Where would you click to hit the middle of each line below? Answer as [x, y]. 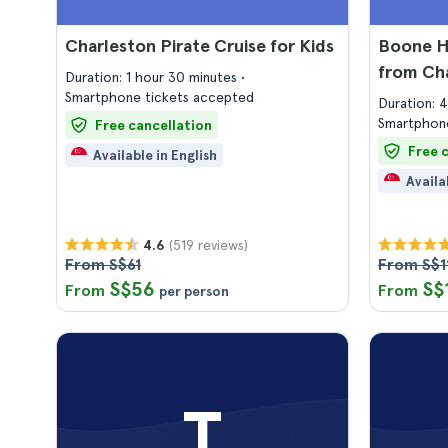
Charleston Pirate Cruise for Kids [199, 45]
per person [194, 291]
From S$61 [103, 264]
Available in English [155, 155]
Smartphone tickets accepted [159, 97]
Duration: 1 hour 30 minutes [153, 77]
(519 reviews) [208, 244]
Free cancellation [153, 125]
